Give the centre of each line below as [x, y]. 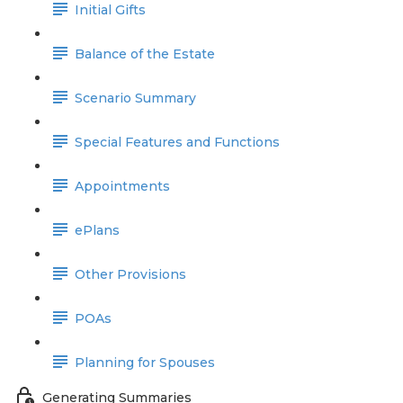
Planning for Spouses [145, 363]
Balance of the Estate [145, 54]
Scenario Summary [135, 99]
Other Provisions [130, 275]
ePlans [97, 231]
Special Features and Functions [177, 143]
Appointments [122, 187]
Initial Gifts [110, 10]
